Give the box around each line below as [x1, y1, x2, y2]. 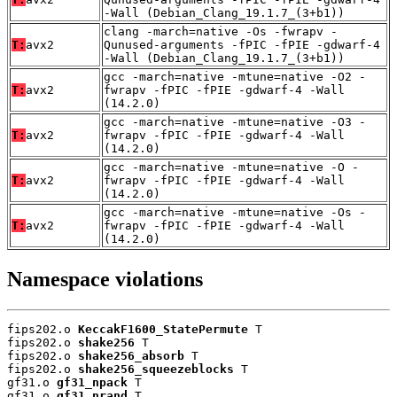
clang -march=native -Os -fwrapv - [104, 25, 338, 39]
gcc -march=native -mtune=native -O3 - [104, 115, 366, 129]
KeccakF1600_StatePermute [78, 322, 248, 336]
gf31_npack [57, 375, 128, 389]
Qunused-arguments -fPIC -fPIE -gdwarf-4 [104, 38, 380, 52]
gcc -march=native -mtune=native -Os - [104, 206, 366, 220]
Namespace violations [7, 267, 203, 291]
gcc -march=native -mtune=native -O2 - [104, 70, 366, 84]
